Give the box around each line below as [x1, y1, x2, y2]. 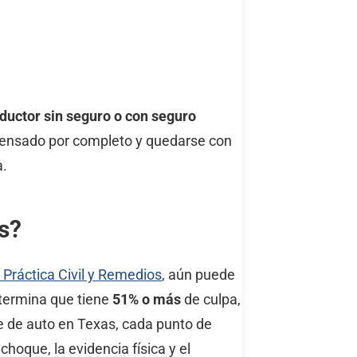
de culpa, [181, 291, 241, 308]
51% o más [112, 291, 181, 308]
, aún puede [162, 266, 235, 284]
